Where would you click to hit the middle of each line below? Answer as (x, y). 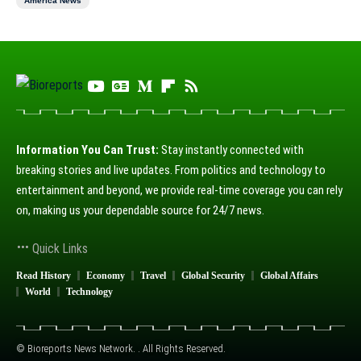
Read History (44, 276)
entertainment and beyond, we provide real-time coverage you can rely (179, 190)
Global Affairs (289, 276)
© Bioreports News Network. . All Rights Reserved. (121, 349)
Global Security (213, 276)
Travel (153, 276)
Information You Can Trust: (87, 150)
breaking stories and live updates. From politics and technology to (171, 170)
